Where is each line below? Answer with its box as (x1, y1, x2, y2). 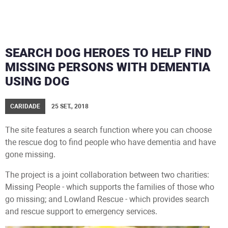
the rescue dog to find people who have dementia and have (5, 137, 216, 147)
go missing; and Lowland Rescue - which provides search (5, 194, 209, 204)
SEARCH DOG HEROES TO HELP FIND (5, 46, 212, 60)
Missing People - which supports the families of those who (5, 182, 214, 192)
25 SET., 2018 (51, 103, 89, 110)
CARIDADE (10, 103, 40, 110)
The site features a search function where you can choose (5, 125, 212, 135)
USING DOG (5, 74, 69, 89)
